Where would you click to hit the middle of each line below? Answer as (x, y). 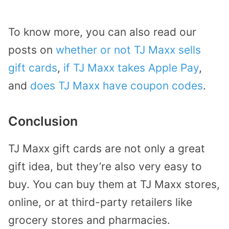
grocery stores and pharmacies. (89, 220)
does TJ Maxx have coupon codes (117, 86)
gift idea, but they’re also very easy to (105, 167)
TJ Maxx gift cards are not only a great (107, 149)
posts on (32, 50)
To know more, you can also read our (102, 32)
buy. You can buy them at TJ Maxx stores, (114, 185)
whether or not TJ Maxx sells (128, 50)
